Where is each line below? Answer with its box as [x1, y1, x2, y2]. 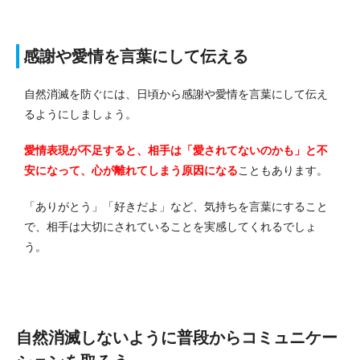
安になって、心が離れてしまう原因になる [24, 164, 238, 178]
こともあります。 [238, 164, 328, 178]
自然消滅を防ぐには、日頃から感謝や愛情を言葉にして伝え [24, 88, 328, 101]
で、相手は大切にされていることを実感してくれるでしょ [24, 220, 317, 234]
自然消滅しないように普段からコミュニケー [16, 329, 337, 347]
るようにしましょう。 [24, 108, 137, 121]
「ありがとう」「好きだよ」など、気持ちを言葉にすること [24, 200, 328, 214]
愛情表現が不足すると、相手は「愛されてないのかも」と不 [24, 144, 328, 157]
